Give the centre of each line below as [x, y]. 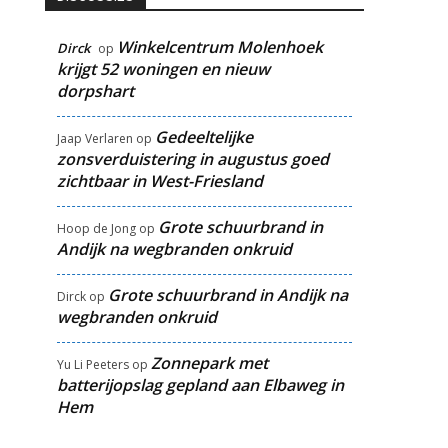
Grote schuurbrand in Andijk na [227, 295]
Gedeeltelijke [203, 137]
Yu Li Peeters [92, 364]
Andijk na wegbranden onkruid [174, 249]
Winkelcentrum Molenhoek [219, 47]
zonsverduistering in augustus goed [192, 159]
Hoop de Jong [96, 228]
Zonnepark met [209, 363]
